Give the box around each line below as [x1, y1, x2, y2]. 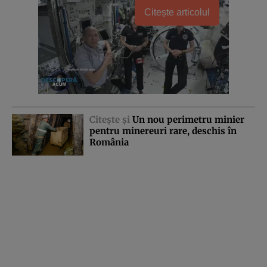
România [89, 136, 129, 148]
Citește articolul [144, 7, 210, 18]
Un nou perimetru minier [132, 114, 244, 126]
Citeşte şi [89, 114, 132, 126]
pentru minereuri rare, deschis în [89, 125, 237, 137]
